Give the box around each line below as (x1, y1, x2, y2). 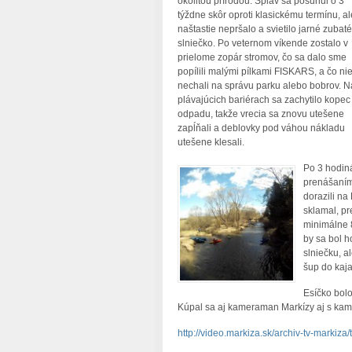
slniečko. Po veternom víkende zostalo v (177, 38, 348, 49)
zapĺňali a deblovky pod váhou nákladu (177, 123, 345, 134)
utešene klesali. (177, 137, 244, 148)
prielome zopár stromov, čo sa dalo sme (177, 52, 346, 64)
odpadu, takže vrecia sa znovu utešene (177, 108, 344, 120)
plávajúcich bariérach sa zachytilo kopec (177, 94, 350, 106)
